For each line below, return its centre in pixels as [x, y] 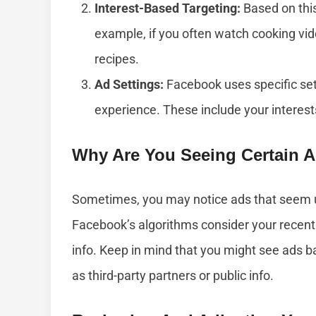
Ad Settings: [129, 85]
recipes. [117, 59]
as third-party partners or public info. [173, 276]
